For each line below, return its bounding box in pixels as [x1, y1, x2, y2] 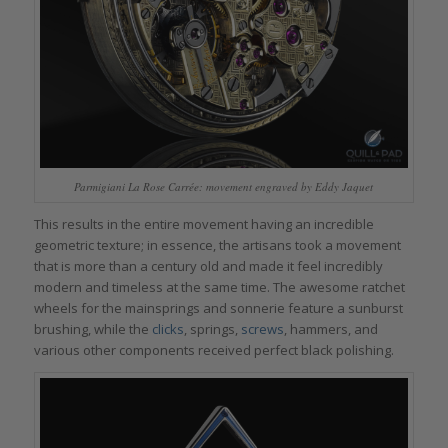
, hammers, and [283, 320, 378, 339]
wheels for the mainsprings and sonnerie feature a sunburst [33, 299, 403, 318]
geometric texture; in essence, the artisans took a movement [33, 236, 401, 255]
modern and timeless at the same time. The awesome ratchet [33, 278, 405, 297]
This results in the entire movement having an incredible [33, 215, 374, 234]
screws [240, 320, 284, 339]
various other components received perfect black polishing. [33, 341, 394, 360]
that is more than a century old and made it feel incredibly [33, 257, 383, 276]
